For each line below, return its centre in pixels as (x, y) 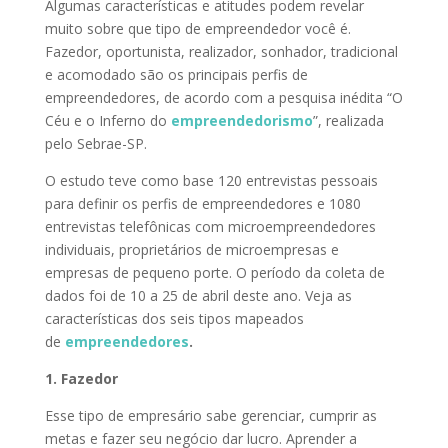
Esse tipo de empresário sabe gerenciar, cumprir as (210, 415)
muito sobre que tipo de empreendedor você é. (197, 28)
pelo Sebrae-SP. (95, 143)
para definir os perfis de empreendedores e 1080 (202, 203)
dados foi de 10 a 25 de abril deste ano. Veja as (198, 295)
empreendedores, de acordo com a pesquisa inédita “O (223, 97)
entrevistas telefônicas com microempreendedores (210, 226)
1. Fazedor (81, 378)
